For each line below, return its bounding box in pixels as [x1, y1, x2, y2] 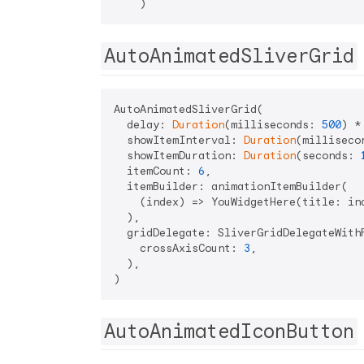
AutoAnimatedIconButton [104, 318, 354, 344]
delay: [114, 117, 172, 132]
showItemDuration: [114, 148, 244, 162]
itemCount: [114, 163, 198, 178]
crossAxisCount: [114, 240, 244, 255]
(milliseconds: [224, 117, 322, 132]
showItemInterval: [114, 132, 244, 147]
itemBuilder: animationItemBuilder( [114, 179, 348, 193]
